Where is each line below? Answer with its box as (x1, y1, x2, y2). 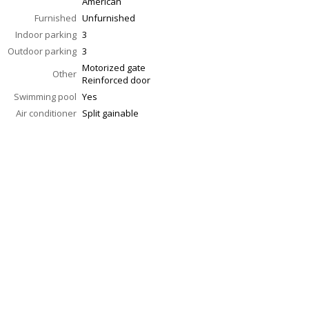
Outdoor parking (8, 45, 77, 58)
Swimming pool (14, 90, 77, 103)
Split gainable (82, 107, 139, 120)
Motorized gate (82, 61, 146, 74)
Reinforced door (82, 74, 150, 87)
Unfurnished (82, 12, 135, 25)
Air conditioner (16, 107, 77, 120)
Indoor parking (15, 28, 77, 41)
